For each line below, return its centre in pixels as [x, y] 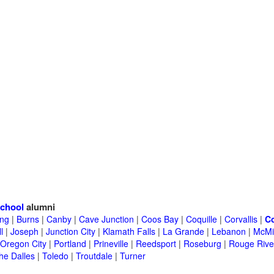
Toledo [55, 256]
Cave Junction [106, 219]
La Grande [183, 231]
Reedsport [156, 244]
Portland [70, 244]
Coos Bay [160, 219]
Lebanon [229, 231]
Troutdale [94, 256]
